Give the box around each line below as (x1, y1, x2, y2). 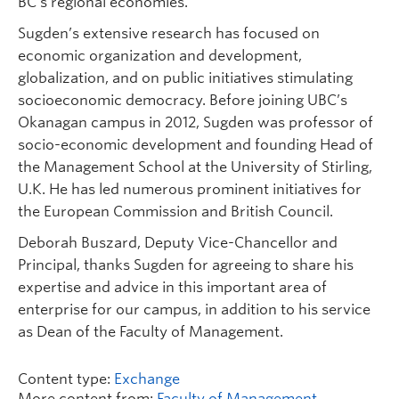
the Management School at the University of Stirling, (18, 159, 372, 176)
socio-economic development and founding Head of (18, 136, 373, 154)
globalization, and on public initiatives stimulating (18, 69, 353, 87)
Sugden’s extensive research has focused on (18, 25, 320, 43)
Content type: (18, 370, 114, 388)
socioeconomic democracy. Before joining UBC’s (18, 92, 347, 110)
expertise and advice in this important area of (18, 279, 327, 297)
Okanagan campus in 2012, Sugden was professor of (18, 114, 373, 132)
